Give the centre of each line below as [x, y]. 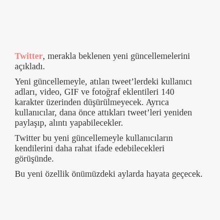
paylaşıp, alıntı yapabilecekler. [69, 123]
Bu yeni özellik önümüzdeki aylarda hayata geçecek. [109, 174]
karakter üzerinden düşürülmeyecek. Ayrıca [92, 102]
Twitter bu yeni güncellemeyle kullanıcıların [94, 138]
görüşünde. [34, 158]
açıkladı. [30, 66]
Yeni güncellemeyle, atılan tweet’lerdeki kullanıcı [103, 81]
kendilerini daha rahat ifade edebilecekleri [90, 148]
